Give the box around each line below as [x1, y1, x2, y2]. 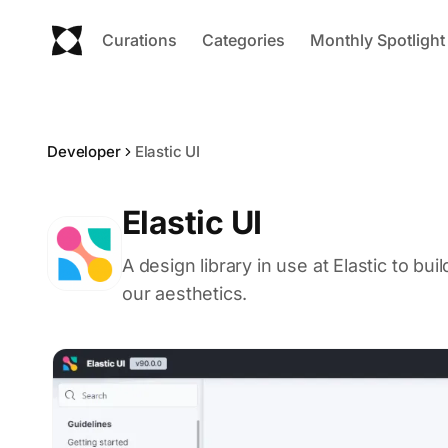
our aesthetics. [122, 283, 248, 304]
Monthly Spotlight [310, 29, 445, 50]
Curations [102, 29, 177, 50]
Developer [47, 142, 121, 161]
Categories [202, 29, 285, 50]
